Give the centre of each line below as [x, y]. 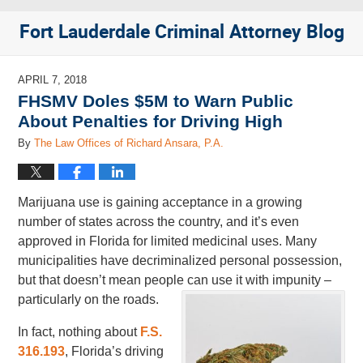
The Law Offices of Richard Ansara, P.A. [129, 143]
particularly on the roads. [89, 299]
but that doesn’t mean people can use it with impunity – [175, 280]
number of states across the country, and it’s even [159, 222]
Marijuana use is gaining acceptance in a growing [160, 202]
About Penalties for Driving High [151, 121]
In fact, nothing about [79, 332]
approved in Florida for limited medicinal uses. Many [168, 241]
